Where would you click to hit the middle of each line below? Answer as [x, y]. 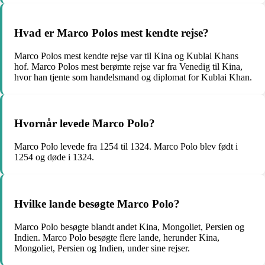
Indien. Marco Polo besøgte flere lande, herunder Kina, [117, 237]
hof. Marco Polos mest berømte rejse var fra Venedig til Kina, [128, 66]
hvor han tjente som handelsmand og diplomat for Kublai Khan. [133, 77]
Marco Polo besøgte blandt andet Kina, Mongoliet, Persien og [129, 227]
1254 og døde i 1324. [54, 157]
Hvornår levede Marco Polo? [85, 124]
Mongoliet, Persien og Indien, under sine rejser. [102, 248]
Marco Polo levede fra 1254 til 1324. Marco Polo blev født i [126, 147]
